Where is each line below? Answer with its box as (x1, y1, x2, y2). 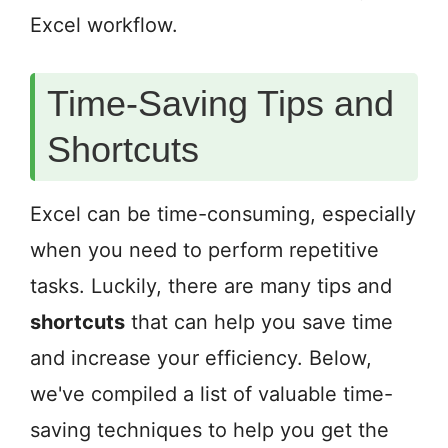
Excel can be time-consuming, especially (30, 202, 416, 227)
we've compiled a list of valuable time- (30, 382, 393, 407)
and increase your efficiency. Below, (30, 346, 372, 371)
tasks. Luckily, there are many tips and (30, 274, 392, 299)
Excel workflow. (30, 13, 178, 38)
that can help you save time (125, 310, 393, 335)
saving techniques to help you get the (30, 418, 389, 443)
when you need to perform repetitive (30, 238, 379, 263)
